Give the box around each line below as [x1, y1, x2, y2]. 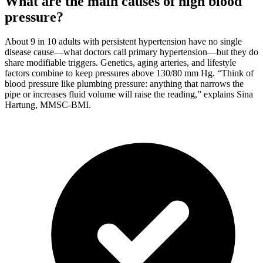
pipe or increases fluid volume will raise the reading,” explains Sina [5, 89, 253, 100]
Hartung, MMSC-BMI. [5, 100, 91, 110]
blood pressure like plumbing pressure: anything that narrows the [5, 79, 244, 89]
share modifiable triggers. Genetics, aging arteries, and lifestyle [5, 58, 236, 68]
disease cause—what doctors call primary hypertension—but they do [5, 47, 258, 58]
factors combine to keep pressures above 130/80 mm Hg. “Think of [5, 68, 254, 79]
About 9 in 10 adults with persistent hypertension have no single [5, 36, 242, 47]
